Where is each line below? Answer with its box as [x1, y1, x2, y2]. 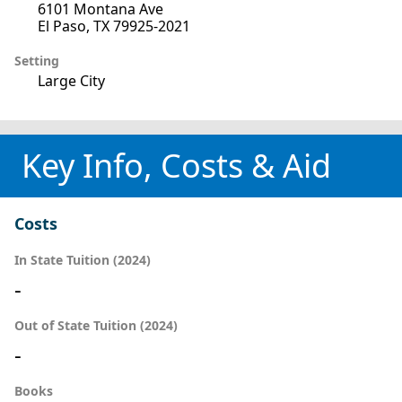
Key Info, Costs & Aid [22, 144, 331, 188]
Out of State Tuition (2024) [14, 317, 178, 335]
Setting [14, 52, 59, 70]
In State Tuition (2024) [14, 251, 151, 269]
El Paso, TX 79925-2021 [38, 16, 190, 37]
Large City [38, 71, 105, 92]
